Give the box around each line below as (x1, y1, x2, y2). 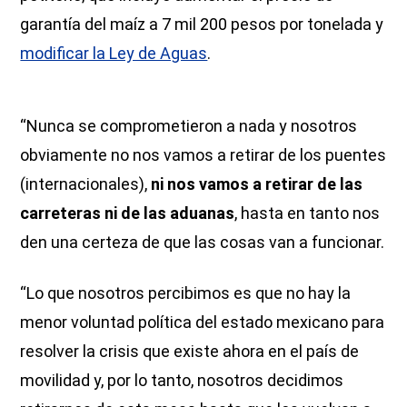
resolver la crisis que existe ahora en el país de (20, 341, 360, 361)
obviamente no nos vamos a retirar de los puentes (20, 144, 387, 164)
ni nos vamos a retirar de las (151, 174, 363, 194)
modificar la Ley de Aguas (20, 43, 208, 63)
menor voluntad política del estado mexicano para (20, 312, 385, 332)
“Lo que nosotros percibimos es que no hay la (20, 283, 352, 303)
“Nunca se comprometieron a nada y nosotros (20, 115, 358, 135)
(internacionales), (20, 174, 152, 194)
